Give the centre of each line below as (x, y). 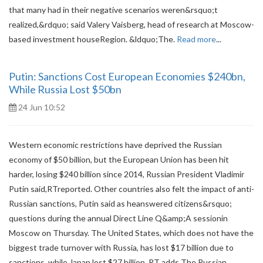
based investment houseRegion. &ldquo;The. (93, 39)
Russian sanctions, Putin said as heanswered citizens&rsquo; (120, 203)
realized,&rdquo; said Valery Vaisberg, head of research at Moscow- (131, 24)
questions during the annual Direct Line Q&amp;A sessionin (118, 218)
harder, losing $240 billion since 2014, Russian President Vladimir (127, 174)
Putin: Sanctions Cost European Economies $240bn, (127, 76)
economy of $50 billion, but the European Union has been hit (119, 159)
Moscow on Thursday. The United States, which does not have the (131, 233)
